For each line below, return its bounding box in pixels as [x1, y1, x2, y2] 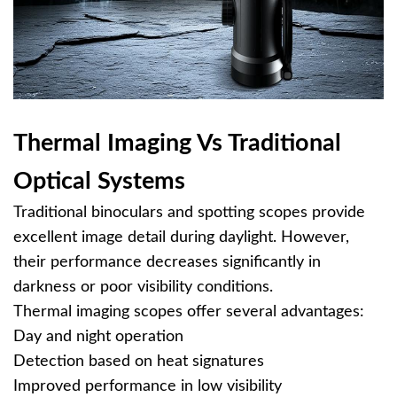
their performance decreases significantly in [13, 254, 321, 270]
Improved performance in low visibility [13, 378, 282, 394]
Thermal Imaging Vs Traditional [13, 131, 341, 155]
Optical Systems [13, 169, 185, 193]
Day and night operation [13, 329, 183, 345]
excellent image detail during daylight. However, [13, 230, 349, 245]
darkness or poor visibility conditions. [13, 279, 273, 295]
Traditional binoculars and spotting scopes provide [13, 205, 365, 221]
